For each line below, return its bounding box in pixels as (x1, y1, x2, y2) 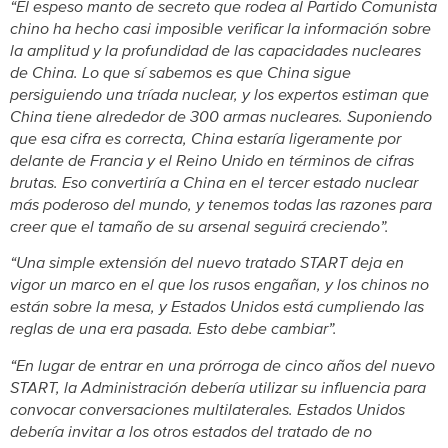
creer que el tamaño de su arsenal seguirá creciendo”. (10, 216, 389, 237)
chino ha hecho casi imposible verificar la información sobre (10, 18, 431, 39)
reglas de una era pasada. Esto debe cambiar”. (10, 319, 337, 340)
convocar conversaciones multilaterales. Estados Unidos (10, 399, 405, 420)
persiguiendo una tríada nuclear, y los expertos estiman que (10, 84, 429, 105)
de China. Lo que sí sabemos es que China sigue (10, 62, 351, 83)
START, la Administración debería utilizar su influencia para (10, 377, 426, 398)
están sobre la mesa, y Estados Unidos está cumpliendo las (10, 297, 424, 318)
